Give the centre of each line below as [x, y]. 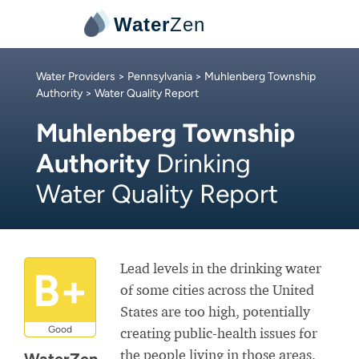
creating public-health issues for [219, 333]
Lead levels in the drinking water [221, 268]
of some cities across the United [217, 290]
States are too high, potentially [215, 311]
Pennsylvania [160, 77]
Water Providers [76, 77]
